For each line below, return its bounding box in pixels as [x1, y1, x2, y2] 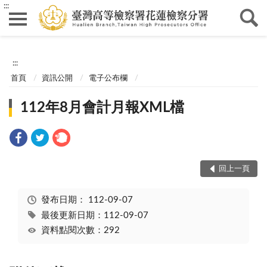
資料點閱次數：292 [41, 226, 120, 235]
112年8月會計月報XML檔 [20, 101, 185, 116]
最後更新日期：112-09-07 [41, 210, 148, 220]
